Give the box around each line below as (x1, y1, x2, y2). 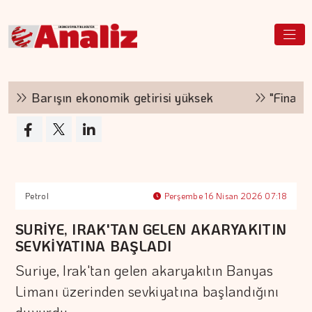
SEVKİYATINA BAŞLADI (15, 237, 172, 255)
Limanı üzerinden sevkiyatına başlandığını (15, 282, 279, 300)
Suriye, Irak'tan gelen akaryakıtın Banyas (15, 261, 274, 279)
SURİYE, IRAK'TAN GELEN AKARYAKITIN (15, 220, 287, 238)
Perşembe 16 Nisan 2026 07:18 (162, 190, 287, 201)
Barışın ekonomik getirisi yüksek (10, 89, 200, 106)
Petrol (25, 190, 49, 201)
